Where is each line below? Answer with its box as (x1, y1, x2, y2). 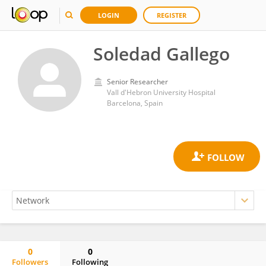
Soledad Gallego (93, 42, 230, 66)
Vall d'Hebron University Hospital (107, 87, 216, 97)
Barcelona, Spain (107, 98, 163, 108)
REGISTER (157, 11, 186, 20)
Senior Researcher (107, 77, 168, 87)
